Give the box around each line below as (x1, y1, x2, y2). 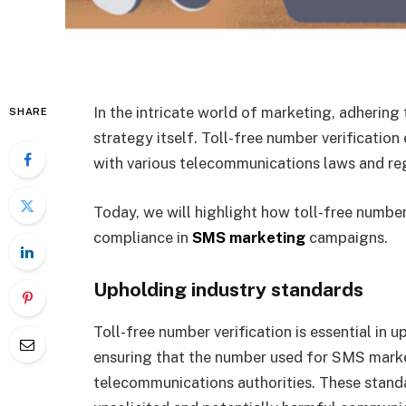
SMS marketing (192, 227, 305, 246)
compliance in (93, 227, 192, 246)
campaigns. (305, 227, 391, 246)
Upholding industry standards (93, 278, 368, 302)
